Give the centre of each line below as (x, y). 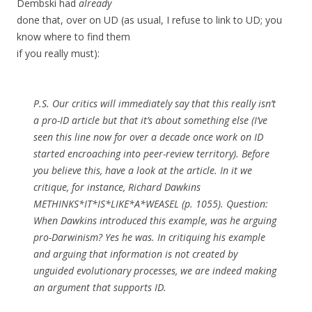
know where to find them (73, 37)
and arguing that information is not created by (135, 254)
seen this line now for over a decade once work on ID (148, 137)
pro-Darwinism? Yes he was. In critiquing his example (149, 237)
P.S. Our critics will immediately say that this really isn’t (155, 104)
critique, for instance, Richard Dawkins (117, 187)
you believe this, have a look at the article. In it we (143, 171)
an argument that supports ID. (100, 288)
